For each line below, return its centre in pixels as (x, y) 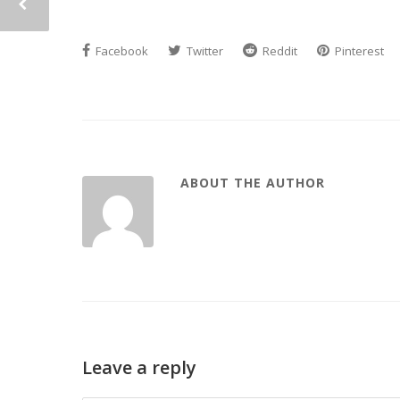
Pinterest (358, 51)
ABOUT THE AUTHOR (253, 183)
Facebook (121, 51)
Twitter (204, 51)
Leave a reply (139, 368)
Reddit (279, 51)
